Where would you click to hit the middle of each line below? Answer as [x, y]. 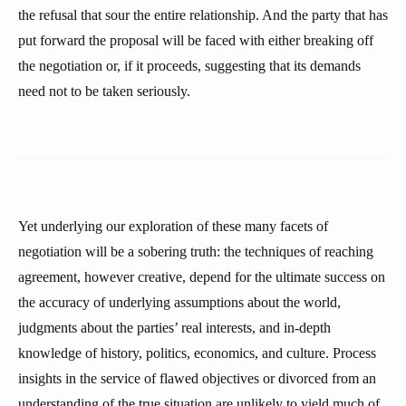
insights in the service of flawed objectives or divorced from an [197, 378]
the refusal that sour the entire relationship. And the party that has [203, 15]
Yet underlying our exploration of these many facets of [173, 226]
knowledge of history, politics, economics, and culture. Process [197, 353]
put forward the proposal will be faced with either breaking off [196, 40]
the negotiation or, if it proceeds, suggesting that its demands [189, 66]
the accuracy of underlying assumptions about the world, [179, 302]
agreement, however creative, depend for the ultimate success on [202, 277]
